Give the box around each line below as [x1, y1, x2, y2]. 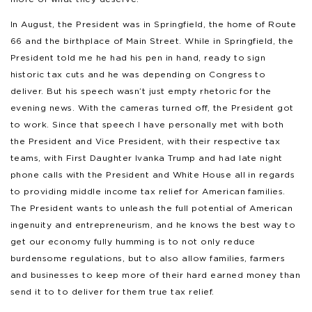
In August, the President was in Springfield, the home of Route [10, 18, 297, 29]
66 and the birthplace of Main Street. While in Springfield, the [10, 35, 294, 46]
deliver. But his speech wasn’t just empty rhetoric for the [10, 85, 272, 96]
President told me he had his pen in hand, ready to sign [10, 52, 266, 63]
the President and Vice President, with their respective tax [10, 135, 281, 146]
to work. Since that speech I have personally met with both [10, 118, 284, 130]
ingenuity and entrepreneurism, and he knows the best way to [10, 219, 296, 230]
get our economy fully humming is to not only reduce [10, 235, 256, 247]
